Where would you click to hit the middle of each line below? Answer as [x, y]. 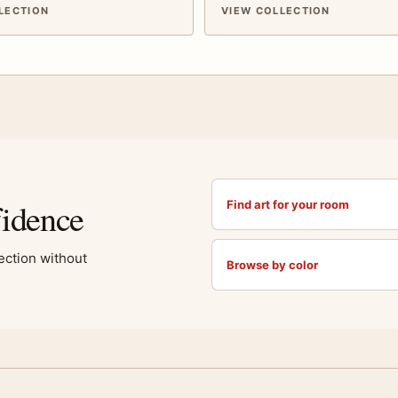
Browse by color [272, 264]
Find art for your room [288, 204]
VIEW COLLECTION [276, 11]
